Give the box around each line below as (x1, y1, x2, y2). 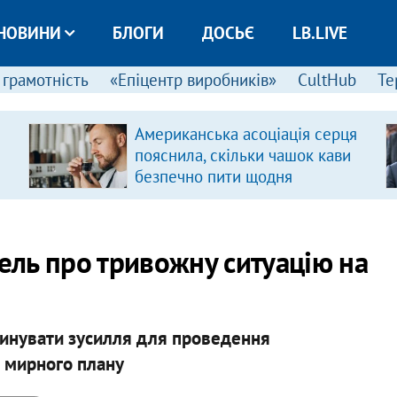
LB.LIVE (292, 22, 347, 43)
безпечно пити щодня (134, 166, 292, 187)
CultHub (297, 69, 356, 90)
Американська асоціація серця (134, 123, 357, 144)
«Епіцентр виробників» (109, 69, 276, 90)
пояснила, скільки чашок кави (134, 144, 351, 166)
